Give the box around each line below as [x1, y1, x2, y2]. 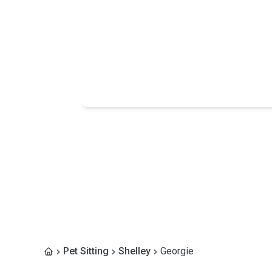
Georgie [160, 245, 194, 257]
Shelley [118, 245, 151, 257]
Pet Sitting [63, 245, 109, 257]
